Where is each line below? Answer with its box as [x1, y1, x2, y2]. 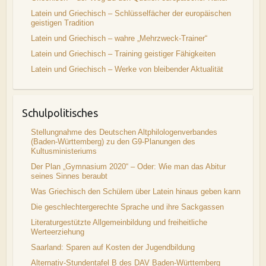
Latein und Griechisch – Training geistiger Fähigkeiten [30, 49, 216, 58]
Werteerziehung [30, 227, 84, 236]
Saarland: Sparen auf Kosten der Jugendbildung [30, 243, 195, 252]
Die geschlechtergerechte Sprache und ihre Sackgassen [30, 202, 224, 211]
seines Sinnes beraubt [30, 172, 107, 180]
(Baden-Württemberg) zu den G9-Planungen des [30, 137, 195, 146]
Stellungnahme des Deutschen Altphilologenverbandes [30, 128, 217, 137]
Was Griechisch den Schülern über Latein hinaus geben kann [30, 187, 240, 196]
